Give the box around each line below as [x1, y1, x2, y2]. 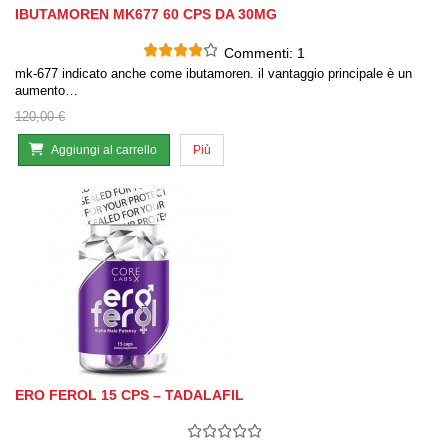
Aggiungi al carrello [51, 143, 157, 158]
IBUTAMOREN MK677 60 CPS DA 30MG [15, 6, 277, 23]
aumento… [15, 83, 78, 99]
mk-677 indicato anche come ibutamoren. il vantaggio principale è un [15, 66, 412, 82]
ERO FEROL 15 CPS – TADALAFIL [15, 387, 244, 404]
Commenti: [224, 45, 297, 62]
